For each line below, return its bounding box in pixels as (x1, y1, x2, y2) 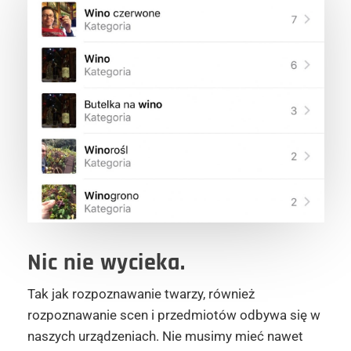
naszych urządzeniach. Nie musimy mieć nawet (27, 327, 303, 344)
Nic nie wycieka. (27, 247, 186, 277)
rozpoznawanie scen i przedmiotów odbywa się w (27, 306, 320, 323)
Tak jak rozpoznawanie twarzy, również (27, 285, 255, 302)
